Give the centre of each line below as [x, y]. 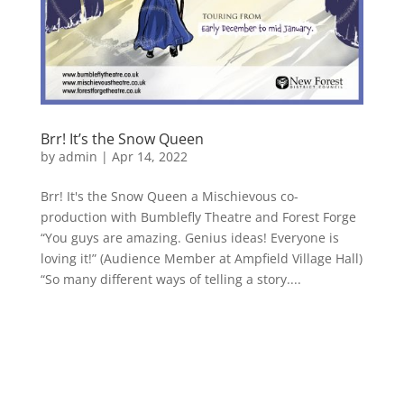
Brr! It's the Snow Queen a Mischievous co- [169, 196]
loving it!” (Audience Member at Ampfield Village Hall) [201, 258]
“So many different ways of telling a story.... [170, 279]
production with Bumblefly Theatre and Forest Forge [198, 216]
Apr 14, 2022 [149, 156]
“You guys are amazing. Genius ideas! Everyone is [189, 237]
